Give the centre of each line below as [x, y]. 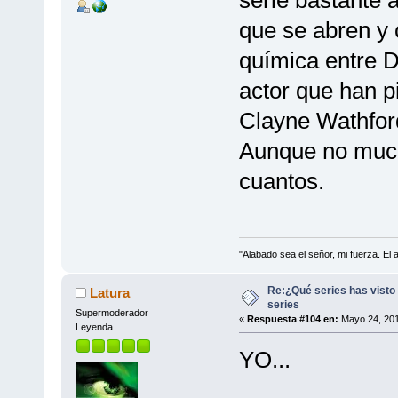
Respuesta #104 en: [292, 318]
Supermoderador [111, 312]
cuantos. [281, 181]
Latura [110, 292]
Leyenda [94, 326]
